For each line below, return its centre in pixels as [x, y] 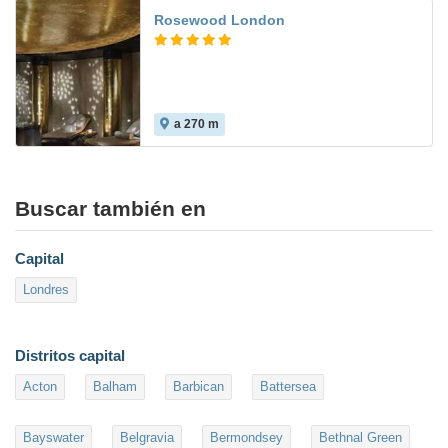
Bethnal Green [360, 438]
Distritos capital [70, 356]
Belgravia [147, 438]
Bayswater [53, 438]
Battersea [288, 387]
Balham [115, 387]
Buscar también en [110, 209]
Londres [46, 290]
